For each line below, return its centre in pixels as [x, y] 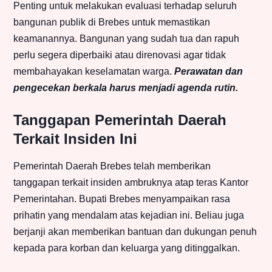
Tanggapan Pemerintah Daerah [120, 120]
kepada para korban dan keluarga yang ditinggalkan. [127, 248]
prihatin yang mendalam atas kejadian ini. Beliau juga [129, 216]
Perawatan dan [209, 72]
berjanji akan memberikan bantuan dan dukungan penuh [135, 232]
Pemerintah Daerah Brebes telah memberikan [112, 166]
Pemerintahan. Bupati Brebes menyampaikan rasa [122, 199]
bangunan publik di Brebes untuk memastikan [112, 22]
